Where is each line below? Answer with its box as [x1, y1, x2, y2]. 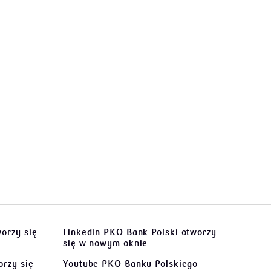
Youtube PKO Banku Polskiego [63, 258, 198, 269]
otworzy [178, 227, 217, 238]
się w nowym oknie [63, 238, 148, 249]
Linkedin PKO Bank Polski [63, 227, 178, 238]
